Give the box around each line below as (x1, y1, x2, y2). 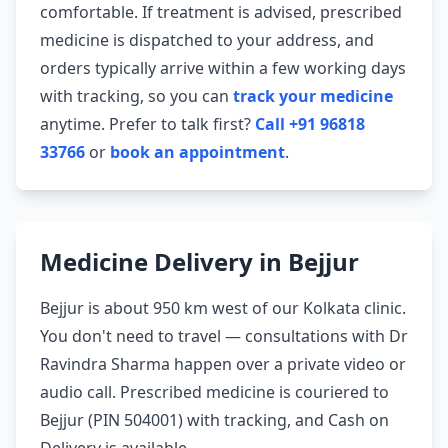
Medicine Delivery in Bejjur (40, 245, 359, 279)
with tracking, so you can (40, 85, 233, 108)
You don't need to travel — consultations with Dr (40, 325, 408, 348)
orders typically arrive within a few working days (40, 57, 406, 80)
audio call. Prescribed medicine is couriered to (40, 381, 389, 404)
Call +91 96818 (255, 113, 365, 136)
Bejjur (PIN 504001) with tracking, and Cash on (40, 409, 389, 432)
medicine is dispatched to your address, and (40, 29, 374, 52)
